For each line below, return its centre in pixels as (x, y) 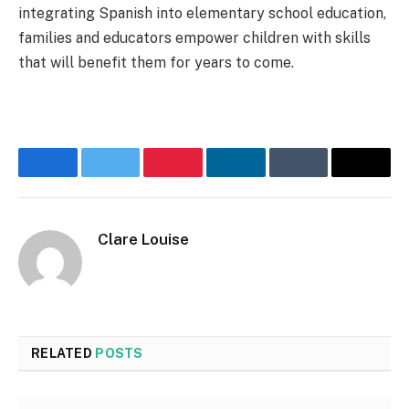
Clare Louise (143, 239)
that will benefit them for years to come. (156, 63)
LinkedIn (267, 175)
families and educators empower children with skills (194, 38)
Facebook (84, 175)
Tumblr (324, 175)
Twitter (136, 175)
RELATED (63, 353)
